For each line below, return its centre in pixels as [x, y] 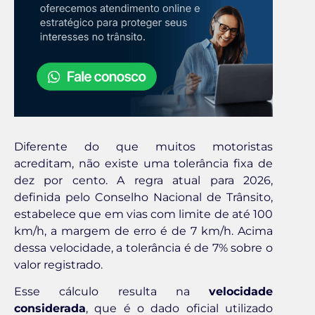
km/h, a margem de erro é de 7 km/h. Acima [143, 231]
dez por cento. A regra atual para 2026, [143, 180]
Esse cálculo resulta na [111, 292]
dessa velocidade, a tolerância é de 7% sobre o [143, 247]
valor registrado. [58, 264]
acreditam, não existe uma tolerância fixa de [143, 163]
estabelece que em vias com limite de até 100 [143, 214]
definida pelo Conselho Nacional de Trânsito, [143, 197]
